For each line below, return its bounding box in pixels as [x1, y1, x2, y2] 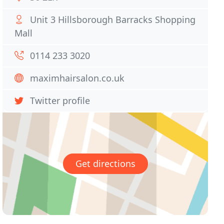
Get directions [75, 157, 135, 170]
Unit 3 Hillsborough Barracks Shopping [30, 13, 196, 25]
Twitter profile [30, 94, 90, 106]
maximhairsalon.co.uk [30, 72, 125, 84]
